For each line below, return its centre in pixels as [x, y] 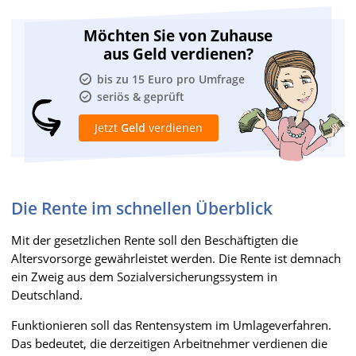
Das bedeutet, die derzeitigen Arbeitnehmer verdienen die [169, 343]
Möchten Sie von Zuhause [178, 35]
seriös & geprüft [141, 96]
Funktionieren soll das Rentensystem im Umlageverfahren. [171, 325]
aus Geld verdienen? [178, 54]
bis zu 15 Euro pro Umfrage [171, 79]
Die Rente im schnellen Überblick [142, 208]
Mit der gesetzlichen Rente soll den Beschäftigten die [155, 240]
